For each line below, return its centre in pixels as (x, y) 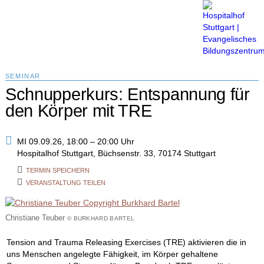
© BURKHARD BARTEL (101, 218)
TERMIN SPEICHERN (57, 170)
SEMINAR (23, 76)
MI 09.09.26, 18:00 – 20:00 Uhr (75, 142)
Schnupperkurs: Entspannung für (127, 94)
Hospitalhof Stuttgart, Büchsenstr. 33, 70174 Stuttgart (116, 154)
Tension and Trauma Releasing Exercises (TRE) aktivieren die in (126, 242)
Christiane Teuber (36, 217)
